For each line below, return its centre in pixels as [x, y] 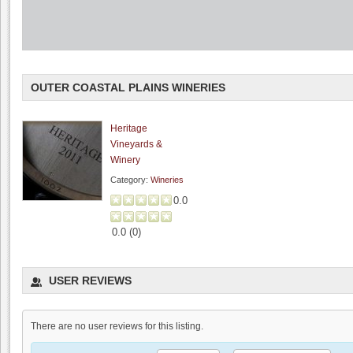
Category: [130, 180]
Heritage [129, 129]
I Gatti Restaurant [59, 270]
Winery [125, 160]
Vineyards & [136, 145]
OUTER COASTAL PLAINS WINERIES [128, 88]
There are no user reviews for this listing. [117, 327]
